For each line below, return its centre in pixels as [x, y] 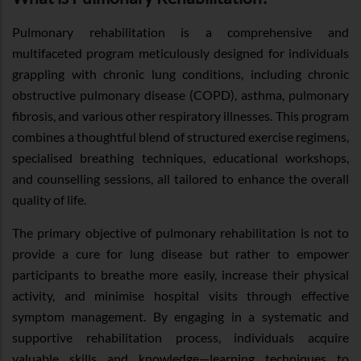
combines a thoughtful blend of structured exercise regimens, [180, 136]
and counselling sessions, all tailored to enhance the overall [180, 178]
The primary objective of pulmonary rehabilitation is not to [180, 232]
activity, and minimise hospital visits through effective [180, 295]
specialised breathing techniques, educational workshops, [180, 157]
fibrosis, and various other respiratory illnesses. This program [180, 115]
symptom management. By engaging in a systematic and [180, 316]
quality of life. [50, 199]
